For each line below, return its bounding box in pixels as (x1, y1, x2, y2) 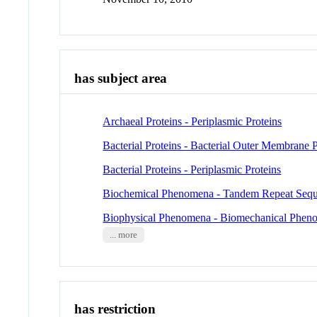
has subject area (74, 71, 168, 86)
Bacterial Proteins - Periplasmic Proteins (103, 163, 282, 175)
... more (109, 229, 137, 240)
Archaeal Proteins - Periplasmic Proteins (103, 115, 282, 127)
